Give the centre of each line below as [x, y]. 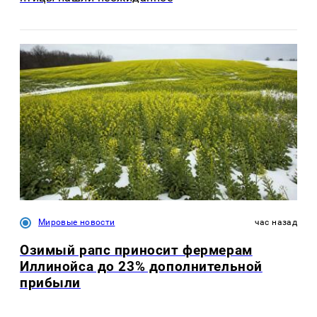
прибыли [51, 282]
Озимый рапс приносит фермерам [136, 250]
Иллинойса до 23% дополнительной [141, 266]
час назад [276, 222]
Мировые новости [77, 222]
